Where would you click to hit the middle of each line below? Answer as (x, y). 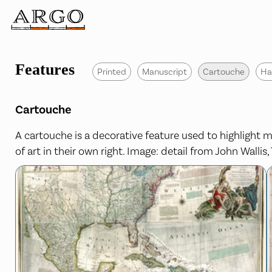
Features (45, 70)
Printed (112, 72)
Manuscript (165, 72)
